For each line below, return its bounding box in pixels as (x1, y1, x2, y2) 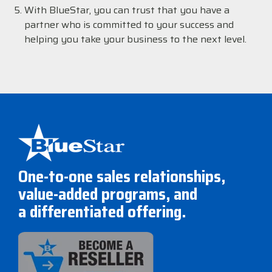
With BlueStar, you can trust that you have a (24, 2, 229, 18)
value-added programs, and (18, 181, 197, 208)
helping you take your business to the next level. (24, 32, 246, 47)
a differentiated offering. (18, 199, 186, 225)
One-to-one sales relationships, (18, 163, 225, 190)
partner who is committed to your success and (24, 17, 234, 33)
